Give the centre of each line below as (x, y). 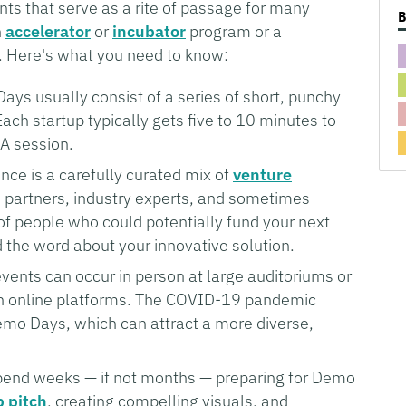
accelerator (48, 31)
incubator (149, 31)
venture (262, 174)
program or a (234, 31)
